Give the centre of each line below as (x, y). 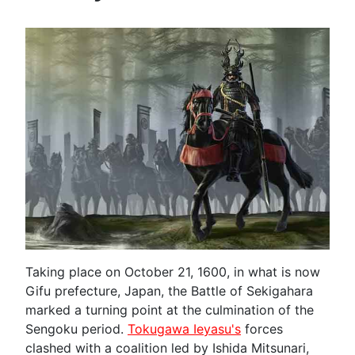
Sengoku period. (76, 328)
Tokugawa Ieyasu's (184, 328)
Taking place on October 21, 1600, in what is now (173, 271)
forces (262, 328)
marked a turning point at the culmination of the (170, 309)
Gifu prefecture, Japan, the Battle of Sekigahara (169, 290)
